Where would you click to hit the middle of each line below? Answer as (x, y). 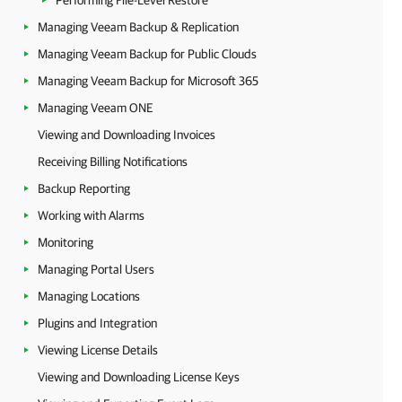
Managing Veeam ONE (96, 108)
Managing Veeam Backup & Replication (138, 27)
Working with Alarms (91, 215)
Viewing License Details (98, 350)
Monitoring (66, 242)
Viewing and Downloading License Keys (139, 377)
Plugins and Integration (97, 323)
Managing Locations (89, 296)
